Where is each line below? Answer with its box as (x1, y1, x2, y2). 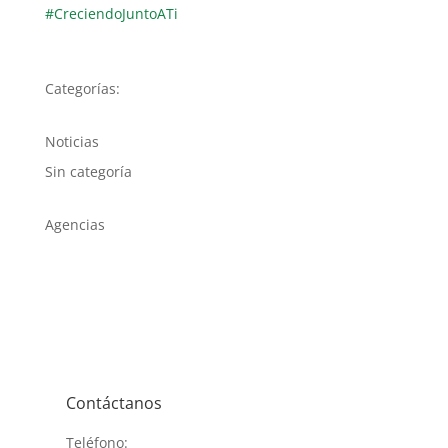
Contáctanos (65, 392, 162, 414)
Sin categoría (44, 162, 132, 181)
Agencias (44, 215, 105, 234)
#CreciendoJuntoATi (44, 4, 178, 23)
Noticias (44, 132, 99, 151)
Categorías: (44, 79, 120, 98)
